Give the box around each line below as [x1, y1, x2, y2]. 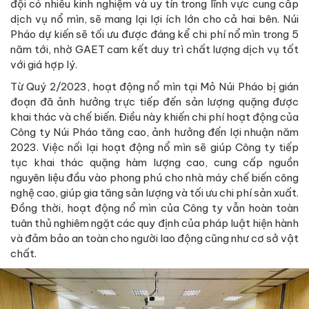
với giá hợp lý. [10, 58, 77, 72]
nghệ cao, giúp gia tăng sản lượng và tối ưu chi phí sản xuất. [10, 186, 299, 200]
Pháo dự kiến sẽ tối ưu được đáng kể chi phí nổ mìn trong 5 [10, 28, 299, 41]
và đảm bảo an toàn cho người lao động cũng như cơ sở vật [10, 232, 299, 246]
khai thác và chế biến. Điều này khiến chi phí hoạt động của [10, 110, 299, 124]
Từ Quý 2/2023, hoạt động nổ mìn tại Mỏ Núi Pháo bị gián [10, 80, 299, 94]
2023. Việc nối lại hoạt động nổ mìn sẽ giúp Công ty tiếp [10, 141, 299, 154]
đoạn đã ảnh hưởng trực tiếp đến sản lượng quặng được [10, 95, 299, 109]
